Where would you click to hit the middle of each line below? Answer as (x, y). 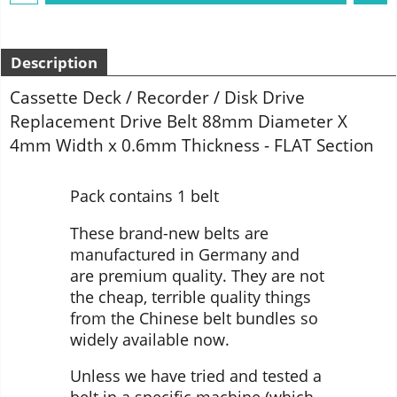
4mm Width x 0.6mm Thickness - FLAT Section (192, 144)
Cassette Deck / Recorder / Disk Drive (157, 97)
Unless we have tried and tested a (196, 376)
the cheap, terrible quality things (191, 296)
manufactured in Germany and (185, 254)
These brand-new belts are (169, 233)
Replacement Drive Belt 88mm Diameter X (179, 121)
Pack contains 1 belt (144, 196)
